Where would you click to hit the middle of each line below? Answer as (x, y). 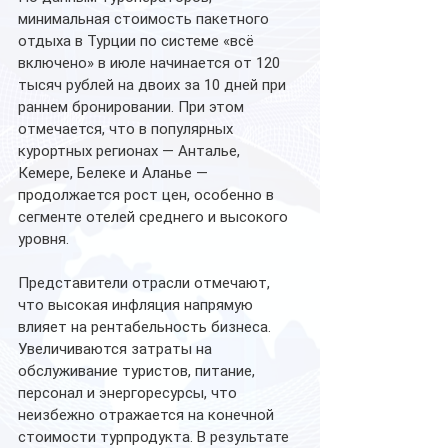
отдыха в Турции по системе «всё (138, 41)
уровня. (43, 239)
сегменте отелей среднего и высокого (155, 217)
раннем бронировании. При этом (133, 107)
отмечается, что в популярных (127, 129)
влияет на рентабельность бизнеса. (146, 327)
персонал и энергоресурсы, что (129, 393)
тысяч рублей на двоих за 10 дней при (154, 85)
